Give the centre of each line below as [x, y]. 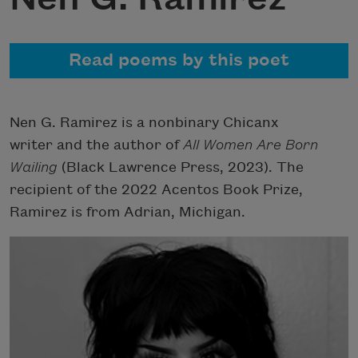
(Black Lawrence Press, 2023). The [181, 167]
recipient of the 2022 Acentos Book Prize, [156, 189]
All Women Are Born [251, 145]
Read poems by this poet [179, 60]
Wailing [34, 167]
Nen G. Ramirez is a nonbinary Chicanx [144, 122]
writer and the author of [96, 145]
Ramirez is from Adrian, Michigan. [127, 212]
